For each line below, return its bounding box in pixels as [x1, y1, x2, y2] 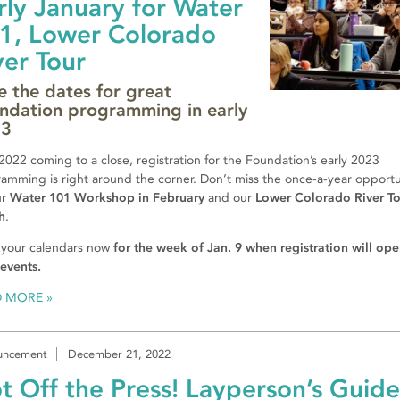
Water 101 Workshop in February [10, 190, 204, 206]
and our [204, 190, 255, 206]
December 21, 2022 [68, 347, 171, 362]
